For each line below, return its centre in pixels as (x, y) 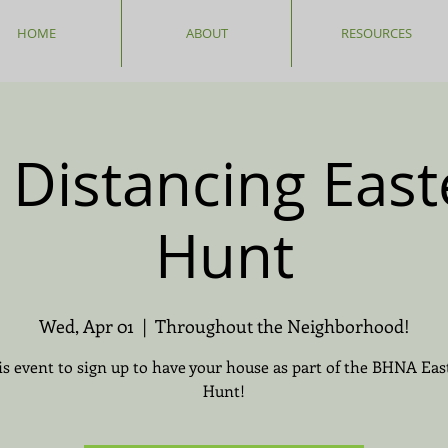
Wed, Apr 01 (86, 326)
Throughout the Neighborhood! (282, 326)
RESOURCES (376, 33)
